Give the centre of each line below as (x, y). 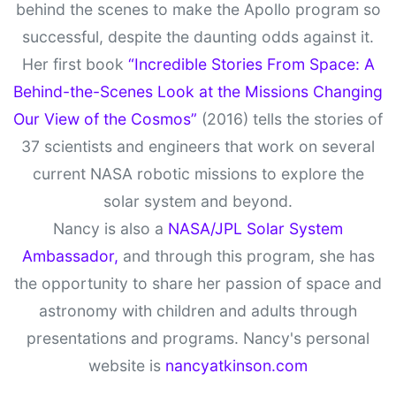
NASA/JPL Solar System (255, 229)
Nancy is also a (110, 229)
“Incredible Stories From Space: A (251, 65)
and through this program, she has (246, 256)
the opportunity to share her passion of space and (198, 284)
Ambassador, (70, 256)
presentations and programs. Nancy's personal (198, 339)
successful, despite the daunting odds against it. (198, 37)
